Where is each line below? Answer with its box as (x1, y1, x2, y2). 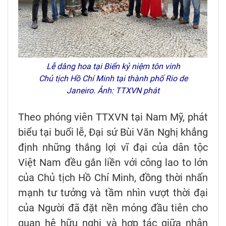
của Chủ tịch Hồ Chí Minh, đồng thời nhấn (18, 172, 208, 184)
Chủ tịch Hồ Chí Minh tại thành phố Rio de (38, 74, 188, 84)
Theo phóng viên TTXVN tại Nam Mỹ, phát (18, 111, 208, 124)
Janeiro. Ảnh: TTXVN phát (67, 86, 159, 96)
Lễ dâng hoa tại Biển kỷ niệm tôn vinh (46, 62, 180, 72)
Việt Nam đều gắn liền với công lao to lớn (18, 156, 208, 169)
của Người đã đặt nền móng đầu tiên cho (18, 202, 208, 214)
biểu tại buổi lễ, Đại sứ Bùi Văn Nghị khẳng (18, 126, 208, 139)
